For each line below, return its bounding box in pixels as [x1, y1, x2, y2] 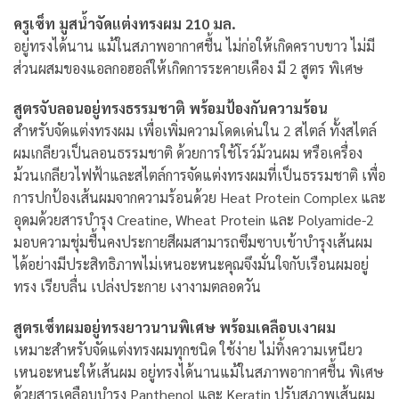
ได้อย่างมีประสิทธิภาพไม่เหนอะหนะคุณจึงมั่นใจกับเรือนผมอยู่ [13, 255, 369, 274]
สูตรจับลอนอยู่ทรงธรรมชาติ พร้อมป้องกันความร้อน [13, 99, 328, 118]
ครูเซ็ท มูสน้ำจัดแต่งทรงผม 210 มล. [13, 13, 236, 33]
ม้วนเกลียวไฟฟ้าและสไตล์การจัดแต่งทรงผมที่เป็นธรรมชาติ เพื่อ [13, 166, 386, 185]
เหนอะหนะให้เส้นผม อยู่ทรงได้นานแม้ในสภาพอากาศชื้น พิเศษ [13, 362, 384, 382]
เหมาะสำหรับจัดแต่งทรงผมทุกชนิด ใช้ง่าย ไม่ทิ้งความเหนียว [13, 340, 362, 360]
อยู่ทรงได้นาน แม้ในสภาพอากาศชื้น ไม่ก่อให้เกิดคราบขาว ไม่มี [13, 36, 375, 55]
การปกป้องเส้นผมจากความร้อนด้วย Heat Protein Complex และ [13, 188, 386, 208]
